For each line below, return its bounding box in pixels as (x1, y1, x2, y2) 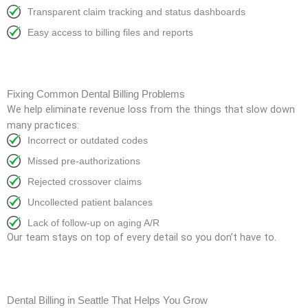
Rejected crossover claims (27, 176, 142, 188)
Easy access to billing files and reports (27, 27, 193, 38)
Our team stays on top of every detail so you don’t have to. (7, 231, 276, 244)
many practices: (7, 119, 79, 132)
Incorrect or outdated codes (27, 135, 148, 146)
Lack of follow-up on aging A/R (27, 217, 159, 229)
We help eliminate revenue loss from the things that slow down (7, 103, 295, 116)
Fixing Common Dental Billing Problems (7, 89, 185, 100)
